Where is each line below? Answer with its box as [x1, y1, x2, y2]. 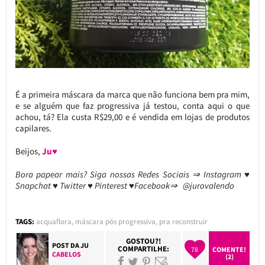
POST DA [52, 241, 81, 250]
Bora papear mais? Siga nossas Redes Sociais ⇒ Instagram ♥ [15, 169, 250, 180]
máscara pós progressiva [75, 216, 156, 227]
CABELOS [52, 250, 82, 259]
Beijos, [15, 146, 42, 157]
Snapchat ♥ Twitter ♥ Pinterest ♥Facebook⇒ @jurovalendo [15, 180, 234, 192]
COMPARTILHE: [117, 244, 169, 254]
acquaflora [35, 216, 72, 227]
